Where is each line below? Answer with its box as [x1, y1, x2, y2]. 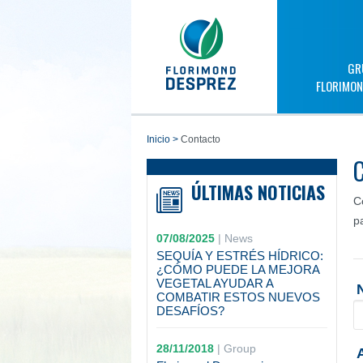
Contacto [178, 134, 220, 145]
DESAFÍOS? [156, 304, 224, 318]
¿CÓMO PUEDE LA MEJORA [156, 263, 319, 276]
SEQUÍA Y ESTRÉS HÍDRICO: [156, 249, 323, 263]
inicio [149, 134, 170, 145]
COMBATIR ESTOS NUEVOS [156, 290, 320, 304]
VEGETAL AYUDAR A [156, 276, 273, 290]
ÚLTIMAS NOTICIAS [190, 179, 325, 205]
